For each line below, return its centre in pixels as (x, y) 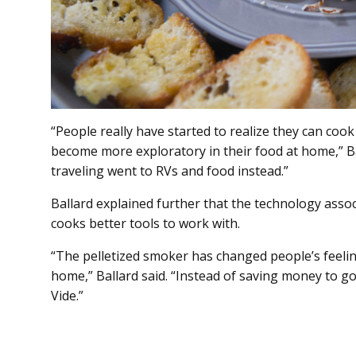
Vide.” (67, 296)
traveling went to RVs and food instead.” (170, 171)
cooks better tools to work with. (145, 224)
